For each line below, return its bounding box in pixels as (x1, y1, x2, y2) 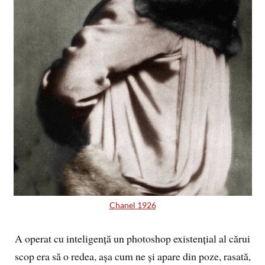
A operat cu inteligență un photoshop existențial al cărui (15, 231, 250, 245)
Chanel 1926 (109, 199, 156, 210)
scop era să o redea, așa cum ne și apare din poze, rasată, (14, 248, 251, 263)
